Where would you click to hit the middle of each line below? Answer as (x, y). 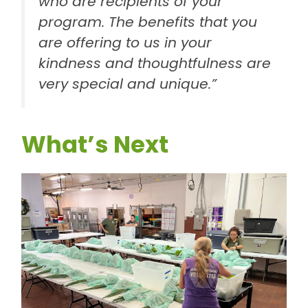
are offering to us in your (125, 42)
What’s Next (95, 144)
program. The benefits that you (148, 22)
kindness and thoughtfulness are (155, 63)
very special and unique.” (128, 84)
